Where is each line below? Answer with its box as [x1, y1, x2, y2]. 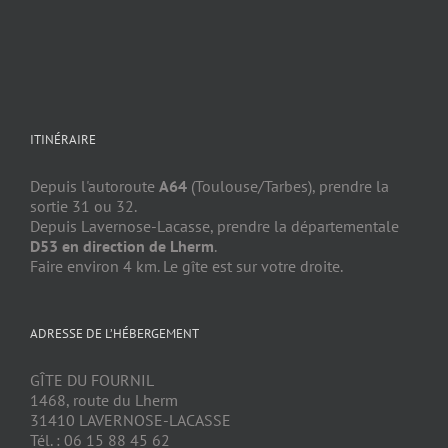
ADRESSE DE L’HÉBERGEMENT [30, 325, 199, 343]
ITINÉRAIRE [30, 131, 96, 149]
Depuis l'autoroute [30, 176, 159, 197]
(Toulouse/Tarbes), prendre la [187, 176, 389, 197]
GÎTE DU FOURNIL [30, 370, 154, 391]
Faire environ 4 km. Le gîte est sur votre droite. [30, 256, 343, 277]
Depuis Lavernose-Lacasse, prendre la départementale [30, 216, 399, 237]
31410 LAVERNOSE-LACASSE [30, 410, 231, 431]
